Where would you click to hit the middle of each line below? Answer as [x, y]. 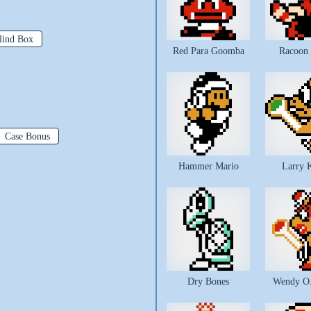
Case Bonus [27, 136]
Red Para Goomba [208, 51]
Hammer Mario [208, 166]
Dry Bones [208, 281]
